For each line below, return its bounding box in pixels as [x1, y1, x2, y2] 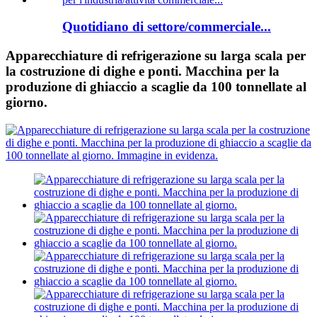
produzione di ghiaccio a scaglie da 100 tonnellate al [6, 79, 306, 94]
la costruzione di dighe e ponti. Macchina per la [6, 64, 279, 79]
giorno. [6, 95, 47, 110]
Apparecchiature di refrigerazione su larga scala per [6, 48, 306, 63]
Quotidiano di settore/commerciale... [62, 19, 271, 35]
